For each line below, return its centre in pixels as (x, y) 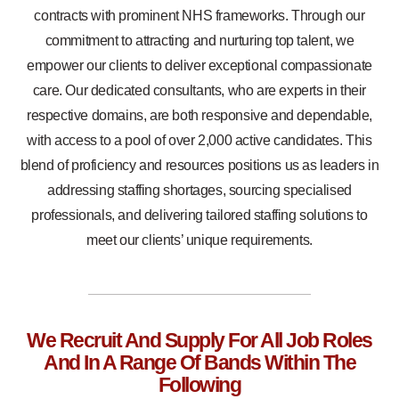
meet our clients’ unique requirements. (199, 240)
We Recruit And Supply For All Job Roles (199, 340)
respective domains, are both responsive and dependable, (199, 115)
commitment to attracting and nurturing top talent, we (199, 40)
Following (199, 384)
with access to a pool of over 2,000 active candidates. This (199, 140)
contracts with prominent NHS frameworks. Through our (199, 15)
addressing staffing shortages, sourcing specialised (199, 190)
